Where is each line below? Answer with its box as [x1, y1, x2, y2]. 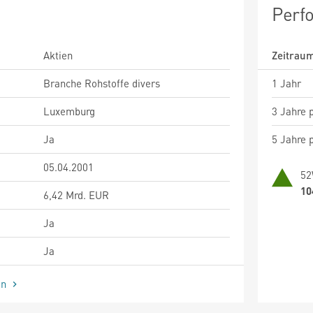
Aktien [43, 48, 73, 62]
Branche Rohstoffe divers [43, 75, 160, 90]
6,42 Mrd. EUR [43, 187, 109, 202]
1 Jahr [272, 75, 301, 90]
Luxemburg [43, 103, 95, 118]
